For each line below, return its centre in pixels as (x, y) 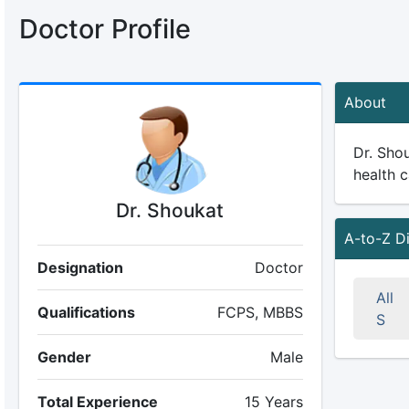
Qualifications (86, 312)
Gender (64, 357)
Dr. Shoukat (170, 210)
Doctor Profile (105, 29)
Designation (80, 267)
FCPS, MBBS (260, 312)
